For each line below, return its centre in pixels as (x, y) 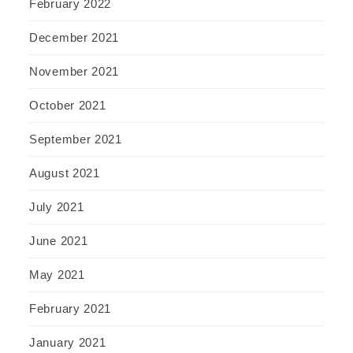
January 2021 (68, 342)
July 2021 (57, 206)
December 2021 (74, 37)
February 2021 (71, 308)
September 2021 (76, 139)
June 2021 (59, 240)
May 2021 (57, 274)
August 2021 (65, 173)
